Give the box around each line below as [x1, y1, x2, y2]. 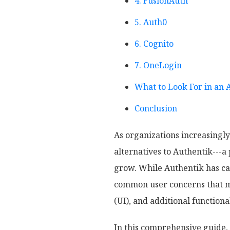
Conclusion [135, 103, 177, 114]
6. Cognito [135, 38, 174, 49]
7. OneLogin [135, 60, 182, 71]
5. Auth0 [135, 16, 167, 28]
